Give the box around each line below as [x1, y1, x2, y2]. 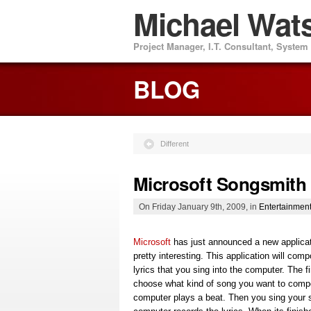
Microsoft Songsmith [133, 170, 307, 196]
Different [160, 139, 189, 148]
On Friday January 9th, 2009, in [139, 201, 259, 211]
